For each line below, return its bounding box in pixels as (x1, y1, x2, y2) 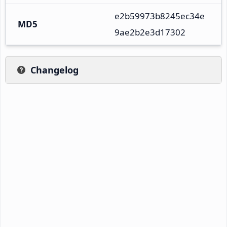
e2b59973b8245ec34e (115, 10, 205, 22)
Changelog (30, 63, 79, 76)
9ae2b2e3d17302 (115, 26, 185, 38)
